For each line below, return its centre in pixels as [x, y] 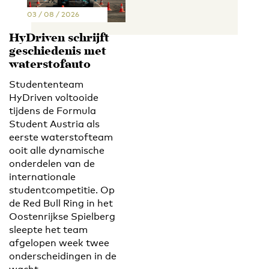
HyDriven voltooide [54, 97]
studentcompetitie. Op [62, 190]
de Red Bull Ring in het [61, 203]
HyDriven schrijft [59, 38]
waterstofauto [50, 65]
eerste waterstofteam [61, 137]
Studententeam [46, 84]
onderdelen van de [52, 163]
